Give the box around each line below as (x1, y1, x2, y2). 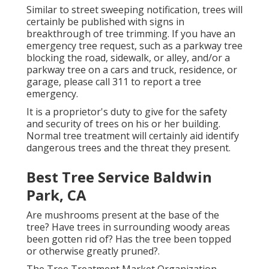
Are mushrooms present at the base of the (26, 208, 219, 222)
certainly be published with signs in (26, 14, 184, 28)
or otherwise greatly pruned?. (26, 244, 160, 258)
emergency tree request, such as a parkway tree (26, 38, 243, 52)
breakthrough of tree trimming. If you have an (26, 26, 235, 40)
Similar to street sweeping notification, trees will (26, 2, 243, 16)
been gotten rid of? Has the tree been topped (26, 232, 231, 246)
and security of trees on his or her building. (26, 116, 220, 130)
